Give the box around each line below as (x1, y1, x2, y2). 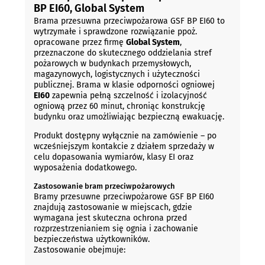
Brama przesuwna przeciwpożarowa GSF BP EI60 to (33, 15, 225, 26)
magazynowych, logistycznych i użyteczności (33, 69, 200, 79)
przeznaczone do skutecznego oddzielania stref (33, 47, 212, 58)
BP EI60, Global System (33, 1, 144, 15)
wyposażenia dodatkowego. (33, 162, 137, 173)
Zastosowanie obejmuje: (33, 245, 125, 256)
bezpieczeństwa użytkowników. (33, 234, 150, 245)
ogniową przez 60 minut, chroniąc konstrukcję (33, 101, 205, 111)
